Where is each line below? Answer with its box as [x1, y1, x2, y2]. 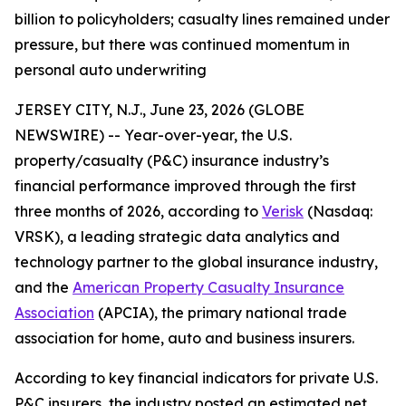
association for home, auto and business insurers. [14, 329, 354, 347]
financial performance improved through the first [14, 177, 356, 195]
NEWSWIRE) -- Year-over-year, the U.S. [14, 126, 292, 144]
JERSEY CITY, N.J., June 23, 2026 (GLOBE [14, 101, 304, 119]
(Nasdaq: [304, 202, 372, 220]
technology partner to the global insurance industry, [14, 253, 378, 271]
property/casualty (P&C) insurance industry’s [14, 151, 329, 169]
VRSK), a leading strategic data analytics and [14, 227, 340, 246]
